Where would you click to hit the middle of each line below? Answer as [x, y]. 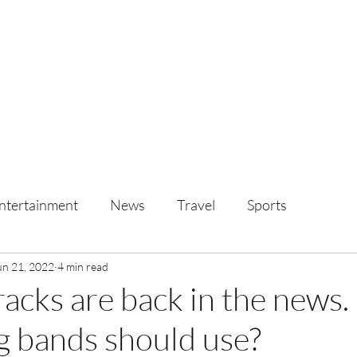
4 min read [83, 266]
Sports [267, 204]
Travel [196, 204]
